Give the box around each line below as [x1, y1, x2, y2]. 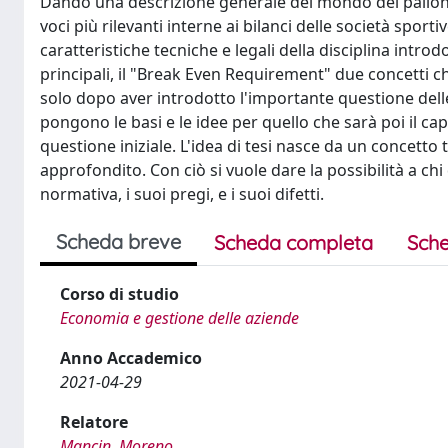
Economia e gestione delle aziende [60, 307, 299, 329]
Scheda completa [214, 230, 373, 255]
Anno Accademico [60, 347, 202, 369]
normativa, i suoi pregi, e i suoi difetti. [40, 183, 324, 205]
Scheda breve [56, 229, 181, 254]
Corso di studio [60, 283, 179, 305]
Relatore [60, 411, 128, 433]
